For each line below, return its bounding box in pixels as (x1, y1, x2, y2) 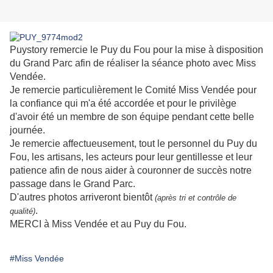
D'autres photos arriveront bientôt (10, 192, 155, 203)
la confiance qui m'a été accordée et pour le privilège (10, 98, 236, 109)
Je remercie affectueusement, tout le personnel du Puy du (10, 138, 257, 149)
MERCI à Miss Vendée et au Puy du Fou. (10, 219, 186, 230)
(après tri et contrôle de (155, 193, 236, 203)
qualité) (10, 207, 35, 216)
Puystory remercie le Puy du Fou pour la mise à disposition (10, 44, 263, 55)
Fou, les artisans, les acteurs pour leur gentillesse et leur (10, 152, 252, 163)
